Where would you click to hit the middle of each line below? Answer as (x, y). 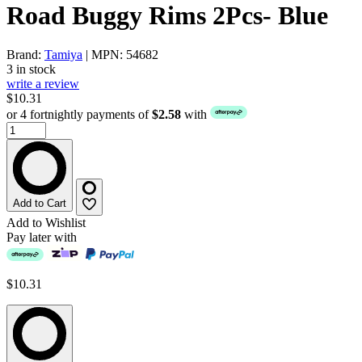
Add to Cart (40, 204)
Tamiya (63, 55)
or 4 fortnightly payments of (79, 115)
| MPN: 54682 (120, 55)
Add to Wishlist (46, 222)
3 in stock (31, 69)
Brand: (25, 55)
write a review (43, 84)
